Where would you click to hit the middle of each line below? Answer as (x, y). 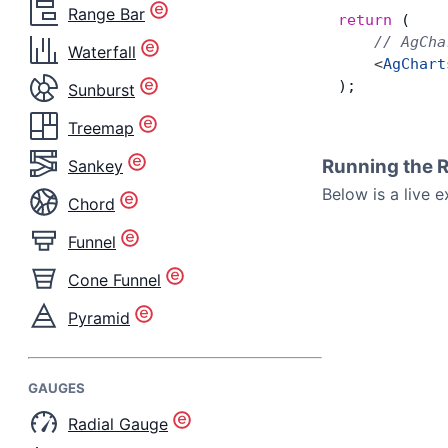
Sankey (95, 165)
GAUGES (56, 388)
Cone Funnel (114, 279)
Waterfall (102, 51)
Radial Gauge (118, 423)
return (365, 20)
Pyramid (99, 317)
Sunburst (101, 89)
